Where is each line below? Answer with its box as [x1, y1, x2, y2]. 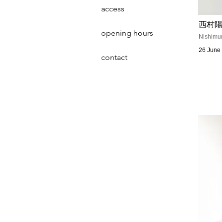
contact [101, 53, 127, 62]
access [101, 4, 124, 13]
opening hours [101, 28, 153, 38]
